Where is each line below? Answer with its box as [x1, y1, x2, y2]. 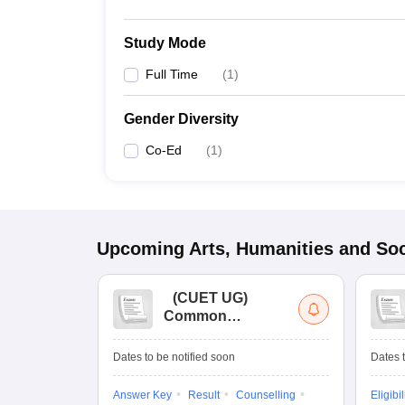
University [164, 326, 233, 342]
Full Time [146, 67, 198, 81]
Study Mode [124, 35, 206, 51]
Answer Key [113, 389, 172, 401]
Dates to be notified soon [113, 351, 235, 363]
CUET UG [177, 290, 243, 306]
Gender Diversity [124, 111, 239, 127]
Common [164, 308, 227, 324]
